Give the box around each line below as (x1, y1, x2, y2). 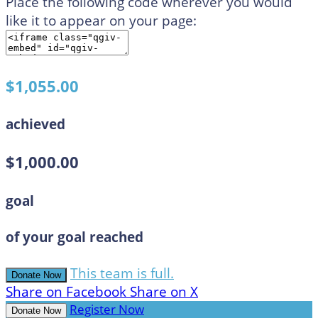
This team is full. (70, 264, 174, 283)
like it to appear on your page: (6, 11, 197, 30)
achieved (6, 115, 65, 134)
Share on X (130, 283, 198, 302)
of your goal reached (6, 228, 143, 246)
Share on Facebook (6, 283, 126, 302)
